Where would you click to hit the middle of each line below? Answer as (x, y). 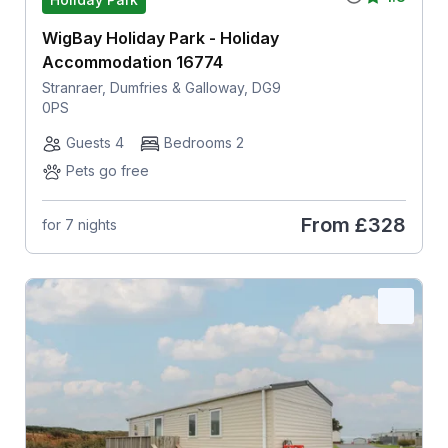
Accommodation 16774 (132, 61)
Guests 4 (94, 142)
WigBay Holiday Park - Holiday (160, 37)
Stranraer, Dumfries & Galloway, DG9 (161, 87)
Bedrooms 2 (203, 142)
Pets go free (107, 170)
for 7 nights (79, 225)
